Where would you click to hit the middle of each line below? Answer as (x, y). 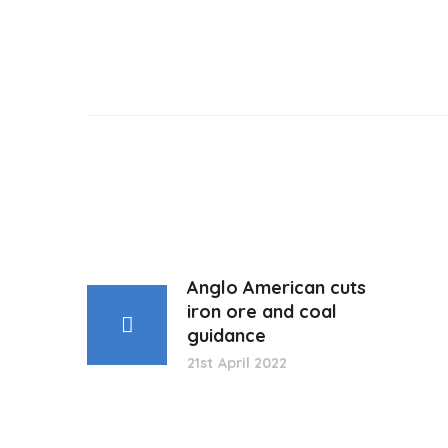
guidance (226, 336)
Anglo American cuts (276, 288)
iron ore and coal (262, 312)
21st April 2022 (237, 363)
